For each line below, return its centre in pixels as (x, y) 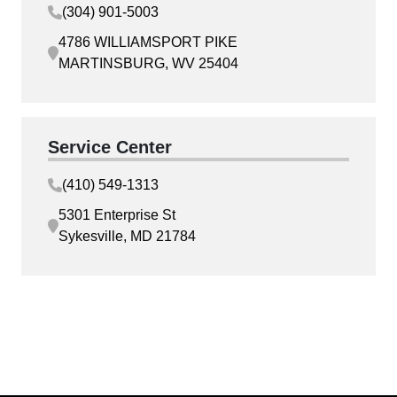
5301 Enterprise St (117, 214)
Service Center (110, 147)
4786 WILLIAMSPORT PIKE (148, 42)
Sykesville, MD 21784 (127, 236)
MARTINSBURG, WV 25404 (148, 63)
